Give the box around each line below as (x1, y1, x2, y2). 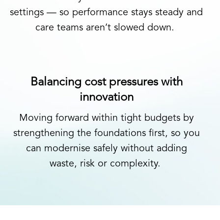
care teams (35, 23, 86, 33)
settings (10, 8, 44, 18)
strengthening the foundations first (13, 129, 165, 138)
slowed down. (111, 23, 174, 33)
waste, (49, 159, 80, 169)
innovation (79, 92, 134, 104)
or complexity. (94, 159, 161, 169)
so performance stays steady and (59, 8, 203, 18)
